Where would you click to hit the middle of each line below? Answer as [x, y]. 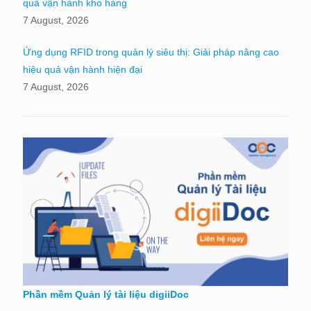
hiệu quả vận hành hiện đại [83, 69]
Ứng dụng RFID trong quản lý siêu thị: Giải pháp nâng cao [151, 52]
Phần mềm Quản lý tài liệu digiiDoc [106, 295]
